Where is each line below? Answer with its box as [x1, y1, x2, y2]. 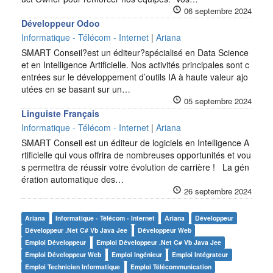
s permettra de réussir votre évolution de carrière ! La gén [21, 161, 249, 173]
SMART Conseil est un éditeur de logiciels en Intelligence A [21, 136, 249, 149]
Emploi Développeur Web [25, 250, 102, 259]
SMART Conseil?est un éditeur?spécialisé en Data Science [21, 46, 249, 58]
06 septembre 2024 [184, 5, 252, 16]
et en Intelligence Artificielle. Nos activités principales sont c [21, 58, 249, 71]
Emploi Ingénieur [111, 250, 162, 259]
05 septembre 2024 [184, 95, 252, 107]
